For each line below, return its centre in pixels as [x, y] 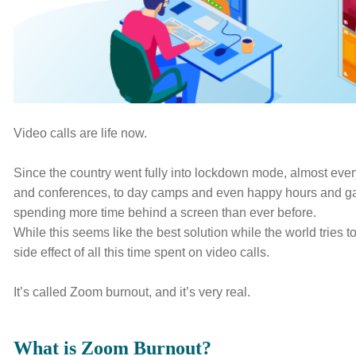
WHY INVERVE [111, 65]
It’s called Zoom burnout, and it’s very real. [132, 292]
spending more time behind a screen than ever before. [165, 213]
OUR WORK [269, 65]
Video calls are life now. [81, 133]
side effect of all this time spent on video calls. [142, 252]
